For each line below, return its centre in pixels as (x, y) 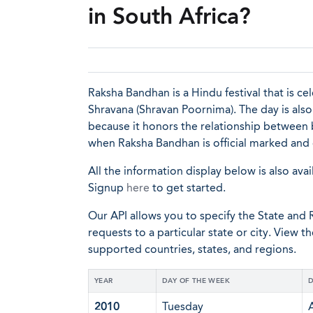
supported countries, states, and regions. (192, 249)
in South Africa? (169, 16)
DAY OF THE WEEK (196, 281)
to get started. (188, 188)
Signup (107, 188)
